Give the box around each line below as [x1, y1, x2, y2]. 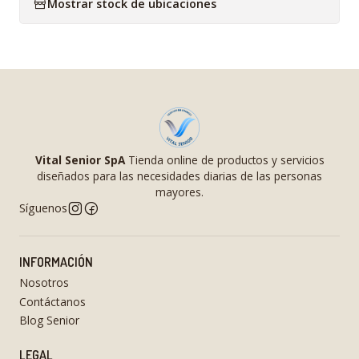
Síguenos [19, 200, 67, 216]
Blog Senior [19, 312, 79, 328]
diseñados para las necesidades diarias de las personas [37, 168, 322, 184]
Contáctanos [19, 293, 86, 309]
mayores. [155, 184, 204, 200]
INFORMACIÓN [19, 254, 93, 270]
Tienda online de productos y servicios [124, 152, 325, 167]
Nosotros [19, 275, 69, 291]
